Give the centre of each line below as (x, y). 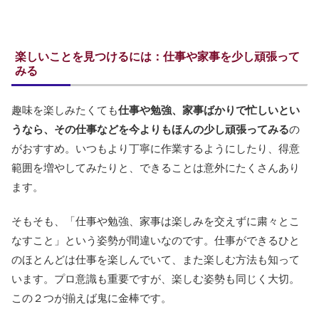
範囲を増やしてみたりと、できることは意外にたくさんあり (156, 168)
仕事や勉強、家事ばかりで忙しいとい (209, 110)
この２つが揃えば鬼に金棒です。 (91, 298)
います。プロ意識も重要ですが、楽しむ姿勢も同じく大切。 (156, 279)
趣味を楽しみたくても (65, 110)
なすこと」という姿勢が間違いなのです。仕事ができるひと (156, 241)
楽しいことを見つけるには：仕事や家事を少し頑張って (157, 57)
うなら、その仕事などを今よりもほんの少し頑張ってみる (150, 130)
